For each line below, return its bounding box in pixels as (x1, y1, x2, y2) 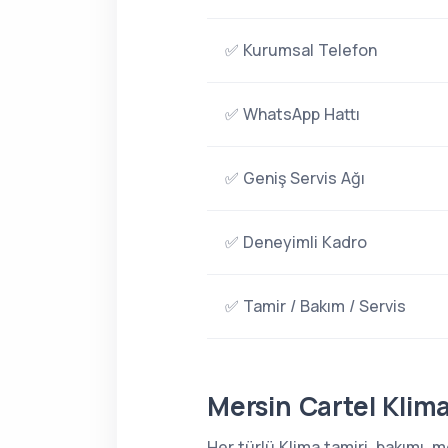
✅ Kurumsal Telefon (225, 39, 377, 61)
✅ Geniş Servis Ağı (225, 167, 365, 189)
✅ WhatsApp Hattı (225, 103, 360, 125)
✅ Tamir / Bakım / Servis (225, 295, 406, 317)
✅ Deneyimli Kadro (225, 231, 367, 253)
